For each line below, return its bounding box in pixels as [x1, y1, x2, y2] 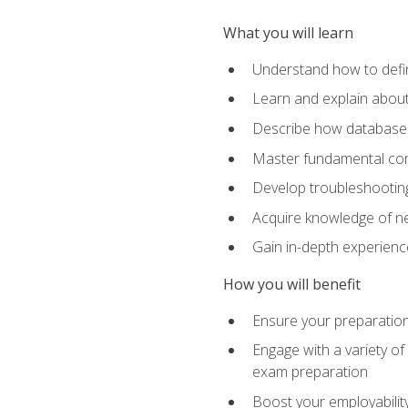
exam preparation [251, 362, 368, 382]
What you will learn [222, 22, 353, 43]
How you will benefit [222, 273, 361, 294]
